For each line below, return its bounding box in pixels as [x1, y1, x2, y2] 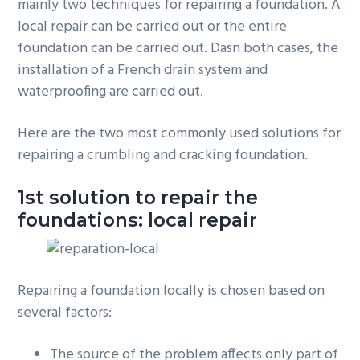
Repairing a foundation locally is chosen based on [18, 279, 325, 303]
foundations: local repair [18, 207, 258, 231]
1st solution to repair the [18, 185, 259, 209]
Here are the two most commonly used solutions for [18, 122, 342, 146]
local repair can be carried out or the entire [18, 15, 288, 39]
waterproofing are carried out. [18, 80, 204, 104]
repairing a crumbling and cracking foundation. [18, 144, 309, 168]
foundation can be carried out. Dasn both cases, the [18, 37, 339, 61]
